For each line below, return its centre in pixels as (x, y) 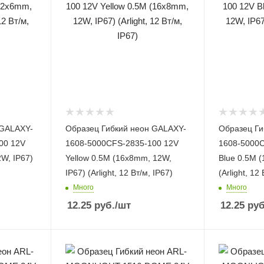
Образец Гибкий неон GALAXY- (126, 128)
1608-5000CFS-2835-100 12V (122, 143)
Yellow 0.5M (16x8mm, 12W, (118, 158)
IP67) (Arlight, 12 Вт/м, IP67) (119, 172)
